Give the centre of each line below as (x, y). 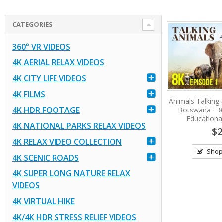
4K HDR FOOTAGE (46, 110)
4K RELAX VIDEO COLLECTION (67, 141)
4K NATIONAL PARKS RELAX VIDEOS (79, 126)
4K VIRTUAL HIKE (43, 201)
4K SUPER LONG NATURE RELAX (71, 173)
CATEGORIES (32, 25)
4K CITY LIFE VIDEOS (49, 78)
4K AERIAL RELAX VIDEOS (58, 62)
